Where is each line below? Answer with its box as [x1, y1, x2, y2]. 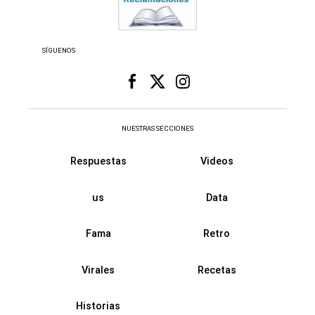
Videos [200, 155, 233, 168]
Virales [82, 263, 115, 276]
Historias [76, 300, 121, 313]
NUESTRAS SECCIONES [122, 124, 193, 132]
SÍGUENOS [42, 46, 76, 54]
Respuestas [70, 155, 127, 168]
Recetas [197, 263, 236, 276]
